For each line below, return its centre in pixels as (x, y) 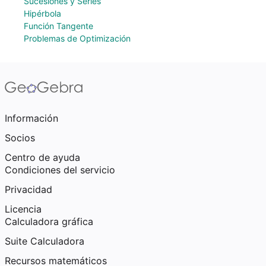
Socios (20, 138)
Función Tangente (58, 26)
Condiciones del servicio (60, 170)
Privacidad (28, 189)
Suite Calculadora (45, 241)
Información (31, 118)
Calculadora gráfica (49, 221)
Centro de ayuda (42, 157)
